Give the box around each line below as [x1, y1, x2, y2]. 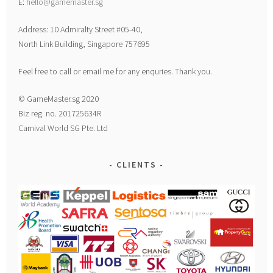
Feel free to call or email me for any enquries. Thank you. [18, 65, 213, 77]
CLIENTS [116, 158, 157, 170]
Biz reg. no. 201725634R [18, 107, 102, 119]
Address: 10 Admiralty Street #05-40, [18, 23, 143, 35]
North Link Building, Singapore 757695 [18, 38, 151, 49]
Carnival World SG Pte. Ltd [18, 122, 108, 133]
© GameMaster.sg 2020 [18, 93, 99, 104]
